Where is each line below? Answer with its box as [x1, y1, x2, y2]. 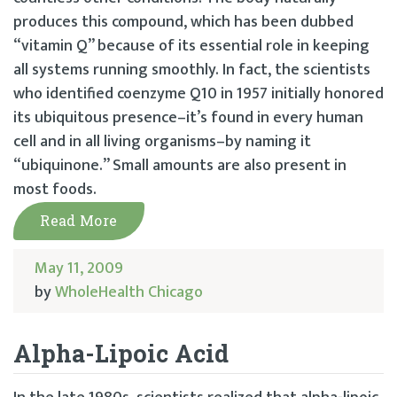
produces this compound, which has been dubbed [13, 8, 354, 35]
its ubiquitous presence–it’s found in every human [13, 104, 363, 131]
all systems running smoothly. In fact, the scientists [13, 56, 370, 83]
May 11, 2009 [35, 254, 123, 282]
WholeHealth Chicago [55, 278, 203, 306]
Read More [40, 210, 118, 230]
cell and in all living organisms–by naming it [13, 128, 311, 155]
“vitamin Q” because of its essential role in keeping [13, 32, 370, 59]
